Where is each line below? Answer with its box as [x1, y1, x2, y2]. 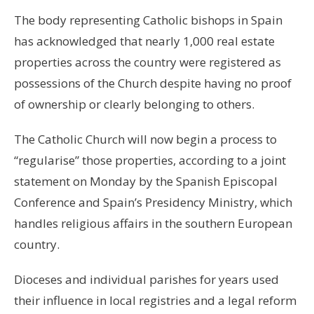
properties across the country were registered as [14, 53, 281, 70]
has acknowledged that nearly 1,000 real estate [14, 32, 275, 49]
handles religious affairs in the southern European [14, 214, 292, 231]
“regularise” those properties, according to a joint [14, 151, 286, 168]
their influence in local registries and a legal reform [14, 292, 296, 308]
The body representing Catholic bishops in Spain [14, 11, 282, 28]
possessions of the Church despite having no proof [14, 74, 292, 91]
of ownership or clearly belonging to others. [14, 95, 254, 112]
